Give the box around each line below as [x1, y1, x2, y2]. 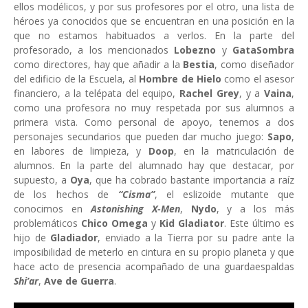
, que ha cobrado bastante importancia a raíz [89, 173, 294, 186]
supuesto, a [14, 173, 70, 186]
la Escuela [78, 72, 123, 85]
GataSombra [232, 43, 295, 56]
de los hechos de [14, 188, 118, 201]
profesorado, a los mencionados [14, 43, 175, 56]
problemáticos [14, 217, 81, 230]
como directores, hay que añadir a [14, 58, 173, 71]
